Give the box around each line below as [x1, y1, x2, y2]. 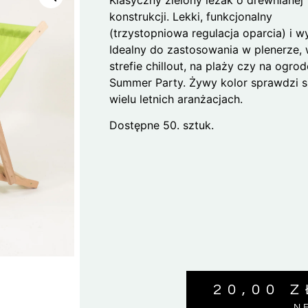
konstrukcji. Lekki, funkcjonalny [109, 9, 273, 23]
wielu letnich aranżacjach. [109, 91, 243, 106]
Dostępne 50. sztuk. [109, 118, 214, 133]
